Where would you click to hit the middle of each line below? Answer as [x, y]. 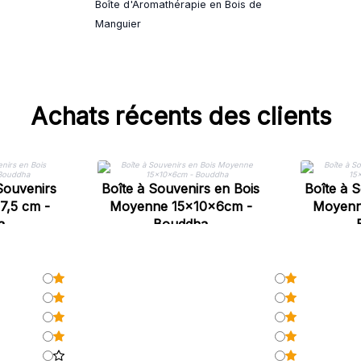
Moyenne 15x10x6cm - [180, 206]
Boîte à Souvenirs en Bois [180, 189]
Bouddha [180, 224]
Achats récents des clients [180, 116]
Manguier [118, 24]
